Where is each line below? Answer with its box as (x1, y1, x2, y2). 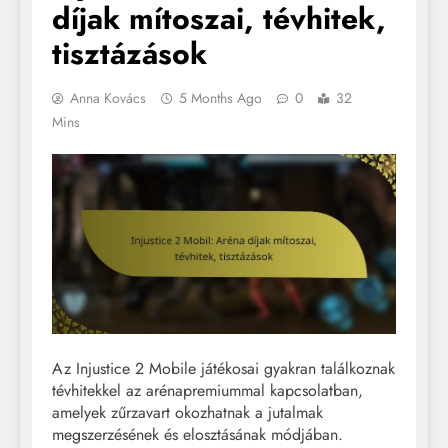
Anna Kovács (70, 87, 146, 108)
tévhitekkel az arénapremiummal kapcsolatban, (52, 379, 363, 403)
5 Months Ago (179, 87, 262, 108)
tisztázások (52, 31, 207, 75)
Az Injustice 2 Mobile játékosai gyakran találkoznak (52, 357, 395, 381)
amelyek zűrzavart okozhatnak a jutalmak (52, 401, 323, 425)
